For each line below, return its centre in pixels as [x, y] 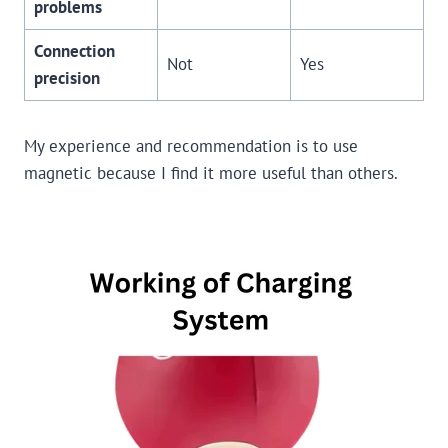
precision [66, 78]
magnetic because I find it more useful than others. [211, 173]
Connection [74, 51]
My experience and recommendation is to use [191, 146]
